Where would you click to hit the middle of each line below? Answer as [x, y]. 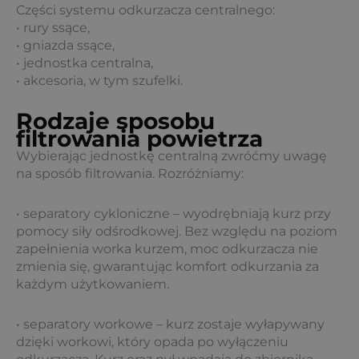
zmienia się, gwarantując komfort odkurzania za [167, 266]
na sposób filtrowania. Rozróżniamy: [130, 173]
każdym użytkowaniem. [93, 284]
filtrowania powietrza [139, 139]
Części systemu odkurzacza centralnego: [145, 10]
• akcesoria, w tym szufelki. [99, 81]
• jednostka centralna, [85, 63]
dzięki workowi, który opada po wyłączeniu [152, 342]
